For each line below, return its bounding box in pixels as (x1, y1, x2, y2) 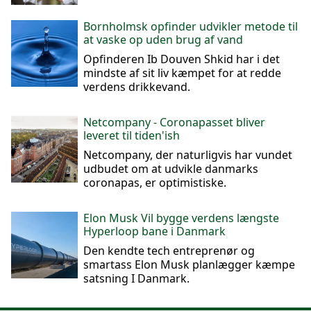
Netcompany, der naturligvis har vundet (83, 147, 292, 162)
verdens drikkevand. (83, 79, 190, 94)
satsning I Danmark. (83, 271, 190, 286)
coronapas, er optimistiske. (83, 175, 226, 190)
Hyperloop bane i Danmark (83, 224, 226, 239)
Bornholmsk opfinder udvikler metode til (83, 19, 298, 34)
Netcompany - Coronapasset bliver (83, 115, 265, 130)
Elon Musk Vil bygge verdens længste (83, 210, 279, 226)
